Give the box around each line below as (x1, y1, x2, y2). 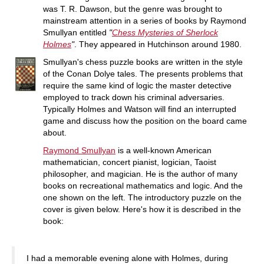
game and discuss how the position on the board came (42, 115, 247, 126)
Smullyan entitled (42, 27, 109, 37)
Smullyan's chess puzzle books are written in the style (42, 57, 243, 67)
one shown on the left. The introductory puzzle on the (42, 192, 242, 202)
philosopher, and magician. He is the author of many (42, 169, 237, 179)
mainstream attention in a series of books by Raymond (42, 15, 246, 25)
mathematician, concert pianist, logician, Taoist (42, 157, 216, 167)
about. (42, 127, 67, 137)
